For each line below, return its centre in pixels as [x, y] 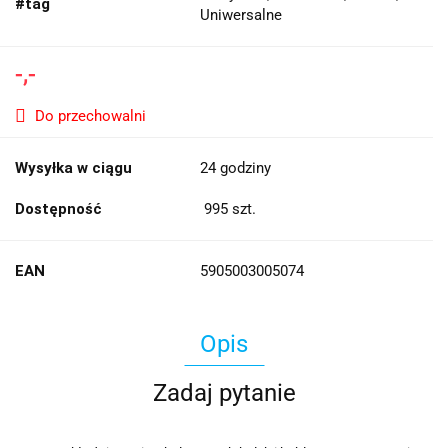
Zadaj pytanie [224, 393]
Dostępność [58, 209]
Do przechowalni [90, 116]
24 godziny [235, 168]
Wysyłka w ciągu [73, 168]
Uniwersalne [241, 15]
